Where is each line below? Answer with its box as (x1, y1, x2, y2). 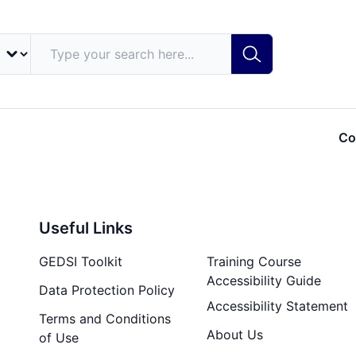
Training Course (206, 253, 301, 270)
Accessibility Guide (206, 273, 321, 289)
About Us (206, 327, 263, 343)
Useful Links (39, 219, 133, 238)
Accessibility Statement (206, 298, 348, 315)
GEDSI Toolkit (39, 253, 123, 270)
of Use (39, 330, 79, 346)
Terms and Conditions (39, 311, 172, 327)
